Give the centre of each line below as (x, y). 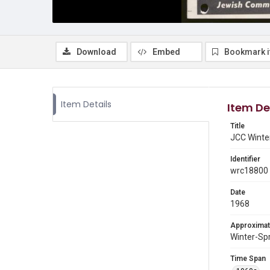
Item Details (86, 104)
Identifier (245, 159)
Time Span (248, 259)
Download (96, 52)
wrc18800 (249, 171)
